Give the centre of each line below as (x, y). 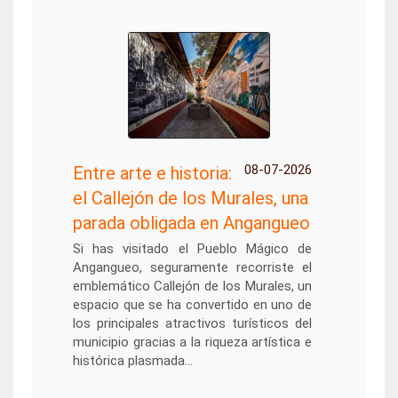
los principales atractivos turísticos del (192, 323)
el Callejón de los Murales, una (190, 198)
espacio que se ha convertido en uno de (192, 305)
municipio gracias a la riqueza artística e (192, 342)
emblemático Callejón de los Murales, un (192, 286)
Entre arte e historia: (152, 173)
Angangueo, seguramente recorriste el (192, 267)
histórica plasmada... (132, 361)
